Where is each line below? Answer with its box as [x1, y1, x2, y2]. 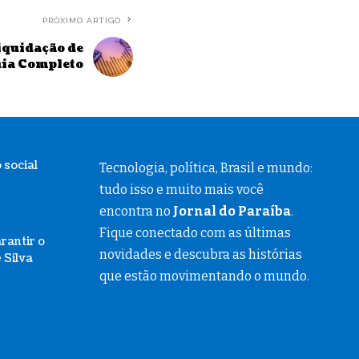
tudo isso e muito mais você [99, 181, 264, 197]
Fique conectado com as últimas [99, 224, 291, 240]
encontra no [99, 203, 173, 219]
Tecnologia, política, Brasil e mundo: [99, 159, 313, 175]
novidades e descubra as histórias [99, 246, 302, 262]
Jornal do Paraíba [172, 203, 291, 219]
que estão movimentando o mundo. [99, 268, 309, 284]
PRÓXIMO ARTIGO [42, 15, 121, 25]
